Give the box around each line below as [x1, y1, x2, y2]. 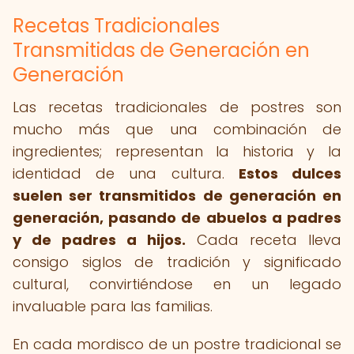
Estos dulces [238, 164, 342, 183]
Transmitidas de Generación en [13, 37, 310, 63]
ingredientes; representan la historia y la [13, 141, 341, 161]
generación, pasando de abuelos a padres [13, 208, 341, 228]
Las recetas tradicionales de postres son [13, 97, 341, 117]
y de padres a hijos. [13, 230, 186, 250]
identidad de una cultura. [13, 164, 239, 183]
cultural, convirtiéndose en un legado [13, 274, 341, 294]
